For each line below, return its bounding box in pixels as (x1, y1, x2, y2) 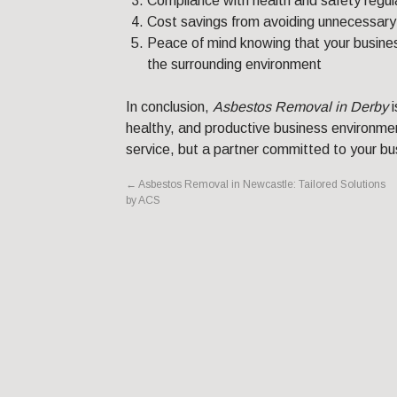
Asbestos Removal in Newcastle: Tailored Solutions (136, 178, 385, 191)
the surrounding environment (147, 57, 322, 73)
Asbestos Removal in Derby (213, 99, 388, 115)
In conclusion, (126, 99, 213, 115)
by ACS (126, 194, 160, 207)
